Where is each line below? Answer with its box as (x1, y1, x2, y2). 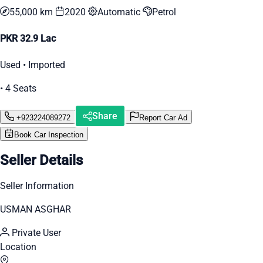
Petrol (152, 6, 176, 18)
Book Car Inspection (14, 130, 83, 140)
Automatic (97, 6, 143, 18)
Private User (9, 227, 61, 239)
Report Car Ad (139, 113, 187, 122)
